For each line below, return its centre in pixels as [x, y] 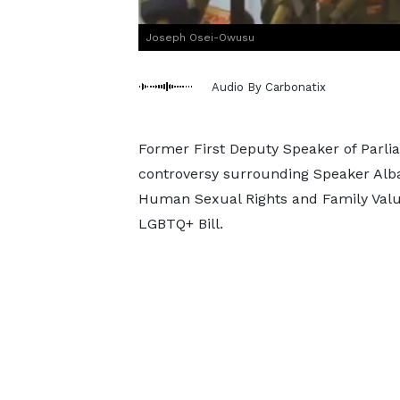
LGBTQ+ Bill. [180, 224]
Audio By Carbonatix [268, 87]
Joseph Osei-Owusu [200, 37]
